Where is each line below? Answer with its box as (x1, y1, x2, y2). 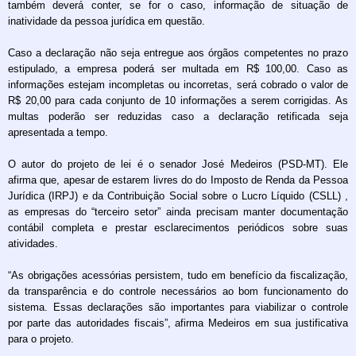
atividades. (8, 237, 58, 250)
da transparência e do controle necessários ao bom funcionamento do (8, 284, 348, 297)
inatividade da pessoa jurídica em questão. (8, 14, 205, 27)
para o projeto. (8, 332, 74, 345)
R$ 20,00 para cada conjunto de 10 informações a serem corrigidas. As (8, 94, 348, 106)
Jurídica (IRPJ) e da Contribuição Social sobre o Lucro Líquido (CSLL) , (8, 189, 348, 202)
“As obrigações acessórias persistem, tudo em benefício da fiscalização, (8, 269, 348, 281)
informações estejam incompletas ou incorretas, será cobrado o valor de (8, 78, 348, 91)
